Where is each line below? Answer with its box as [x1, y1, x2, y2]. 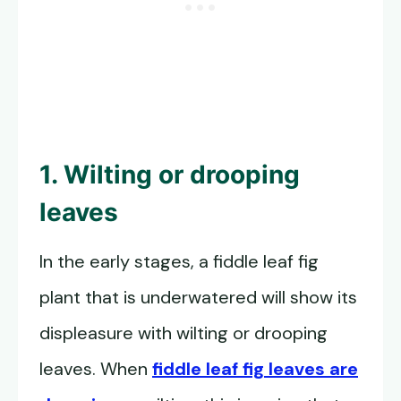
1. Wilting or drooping [39, 159, 300, 190]
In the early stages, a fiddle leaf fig [39, 250, 319, 273]
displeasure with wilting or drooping [39, 321, 328, 345]
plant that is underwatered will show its [39, 286, 357, 309]
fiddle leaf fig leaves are [152, 357, 358, 380]
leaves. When [39, 357, 152, 380]
